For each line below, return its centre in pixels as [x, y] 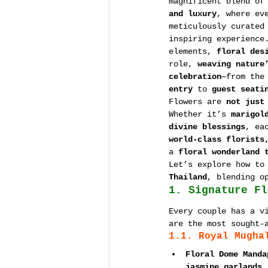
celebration [195, 77]
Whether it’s [200, 114]
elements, [193, 51]
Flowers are [197, 102]
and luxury [193, 14]
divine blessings [207, 127]
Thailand [188, 177]
